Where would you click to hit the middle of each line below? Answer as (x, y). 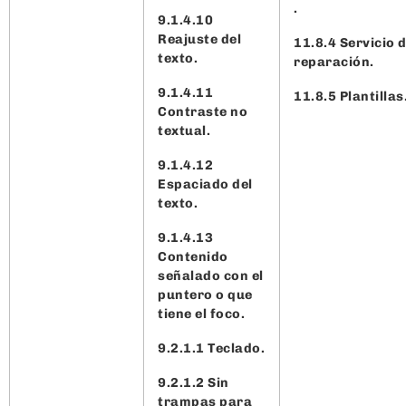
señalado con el (211, 275)
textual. (184, 130)
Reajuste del (199, 39)
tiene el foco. (203, 313)
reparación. (335, 61)
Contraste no (203, 111)
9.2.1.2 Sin (193, 382)
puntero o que (205, 294)
